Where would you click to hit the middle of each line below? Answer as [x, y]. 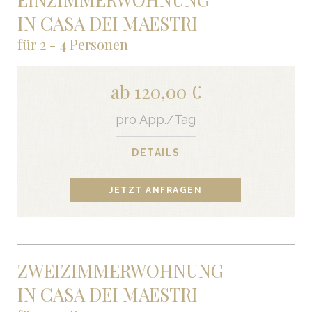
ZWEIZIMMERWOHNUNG [120, 271]
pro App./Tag [156, 120]
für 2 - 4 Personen [72, 44]
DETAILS [156, 153]
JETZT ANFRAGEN [156, 190]
